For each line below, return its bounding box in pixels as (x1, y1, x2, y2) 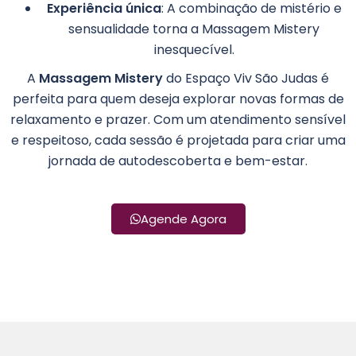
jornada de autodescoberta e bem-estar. (48, 152, 308, 170)
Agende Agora (140, 211, 226, 227)
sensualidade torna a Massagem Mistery (68, 20, 319, 38)
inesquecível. (153, 41, 234, 59)
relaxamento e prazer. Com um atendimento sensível (10, 110, 346, 129)
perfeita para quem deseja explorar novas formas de (12, 90, 344, 108)
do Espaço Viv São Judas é (163, 69, 329, 87)
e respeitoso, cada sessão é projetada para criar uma (10, 131, 346, 149)
